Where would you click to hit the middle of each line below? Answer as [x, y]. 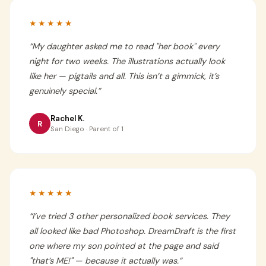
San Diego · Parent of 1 [87, 129]
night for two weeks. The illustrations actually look [127, 61]
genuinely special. [63, 91]
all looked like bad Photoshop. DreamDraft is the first [132, 231]
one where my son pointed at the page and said [124, 246]
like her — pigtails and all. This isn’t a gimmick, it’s [124, 76]
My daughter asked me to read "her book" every [126, 46]
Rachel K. [67, 118]
